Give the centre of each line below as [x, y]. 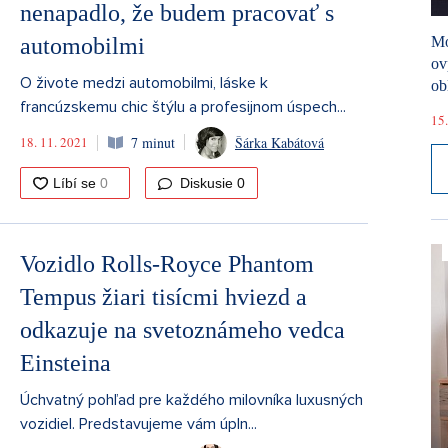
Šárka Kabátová [279, 143]
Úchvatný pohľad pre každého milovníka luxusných [191, 399]
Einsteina [65, 362]
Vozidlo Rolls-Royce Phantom [167, 263]
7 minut [153, 143]
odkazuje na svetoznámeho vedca [182, 329]
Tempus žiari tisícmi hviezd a [163, 296]
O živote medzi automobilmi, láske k [144, 82]
